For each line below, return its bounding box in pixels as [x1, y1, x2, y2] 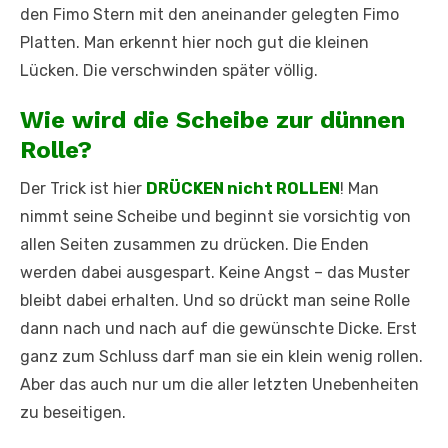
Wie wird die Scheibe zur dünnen [20, 106, 405, 135]
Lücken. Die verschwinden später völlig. [20, 61, 318, 81]
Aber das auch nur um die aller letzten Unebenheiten [20, 375, 419, 395]
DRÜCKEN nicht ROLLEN [146, 179, 340, 199]
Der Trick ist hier [20, 179, 146, 199]
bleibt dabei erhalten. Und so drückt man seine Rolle [20, 291, 410, 311]
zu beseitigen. [20, 403, 126, 423]
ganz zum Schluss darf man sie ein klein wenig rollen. [20, 347, 423, 367]
